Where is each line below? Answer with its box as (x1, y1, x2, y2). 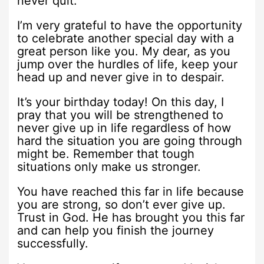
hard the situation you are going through (17, 133, 243, 148)
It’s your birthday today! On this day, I (17, 94, 225, 109)
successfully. (17, 236, 89, 250)
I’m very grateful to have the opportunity (17, 18, 243, 32)
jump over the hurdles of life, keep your (17, 57, 238, 71)
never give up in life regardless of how (17, 120, 232, 135)
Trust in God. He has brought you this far (17, 210, 245, 225)
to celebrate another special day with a (17, 31, 235, 45)
